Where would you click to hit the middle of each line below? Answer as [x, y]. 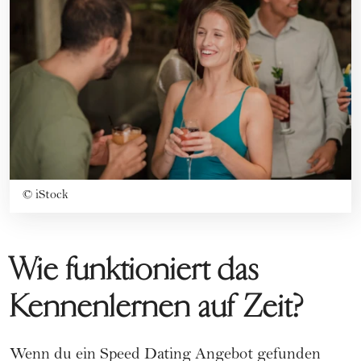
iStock [52, 195]
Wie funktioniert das [135, 269]
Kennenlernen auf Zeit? [157, 306]
